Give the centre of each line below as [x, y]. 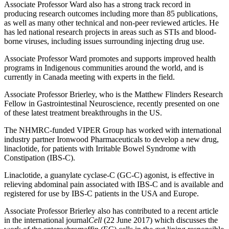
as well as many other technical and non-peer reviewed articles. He [111, 23]
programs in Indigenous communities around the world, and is [104, 68]
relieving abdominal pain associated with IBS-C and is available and [114, 185]
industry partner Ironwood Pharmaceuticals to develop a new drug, [111, 140]
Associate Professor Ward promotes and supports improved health [110, 59]
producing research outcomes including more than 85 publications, [111, 14]
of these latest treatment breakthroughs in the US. [83, 113]
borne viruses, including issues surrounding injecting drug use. [104, 41]
